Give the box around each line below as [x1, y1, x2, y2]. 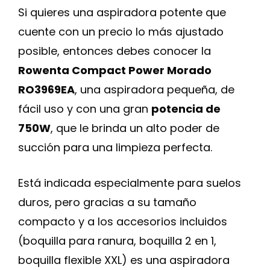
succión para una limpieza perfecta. [18, 140, 212, 155]
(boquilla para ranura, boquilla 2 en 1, [18, 233, 216, 248]
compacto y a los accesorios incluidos [18, 214, 227, 229]
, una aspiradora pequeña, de [75, 82, 234, 97]
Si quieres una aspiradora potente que [18, 5, 226, 20]
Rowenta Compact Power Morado [18, 63, 212, 78]
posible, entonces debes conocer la [18, 43, 211, 58]
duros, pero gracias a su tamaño [18, 195, 196, 210]
